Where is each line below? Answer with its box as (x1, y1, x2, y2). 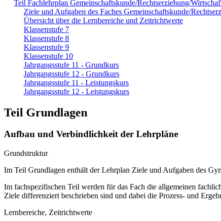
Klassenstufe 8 (24, 34, 69, 42)
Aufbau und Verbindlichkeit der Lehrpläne (4, 129, 178, 140)
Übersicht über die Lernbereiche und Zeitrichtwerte (24, 16, 183, 25)
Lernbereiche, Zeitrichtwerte (4, 208, 92, 217)
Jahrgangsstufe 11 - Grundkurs (24, 60, 119, 69)
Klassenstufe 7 (24, 25, 69, 34)
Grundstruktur (4, 149, 48, 158)
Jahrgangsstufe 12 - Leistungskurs (24, 87, 129, 96)
